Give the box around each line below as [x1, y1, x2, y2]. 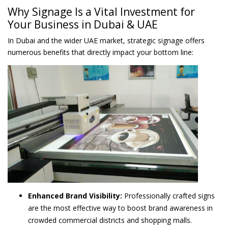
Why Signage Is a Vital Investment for [8, 5, 195, 19]
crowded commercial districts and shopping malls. [28, 215, 192, 225]
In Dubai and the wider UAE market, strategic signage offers [8, 36, 205, 46]
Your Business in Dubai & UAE [8, 17, 158, 32]
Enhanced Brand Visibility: [28, 190, 122, 201]
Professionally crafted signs [122, 190, 215, 201]
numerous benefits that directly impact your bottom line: [8, 47, 193, 58]
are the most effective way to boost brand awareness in [28, 203, 213, 213]
